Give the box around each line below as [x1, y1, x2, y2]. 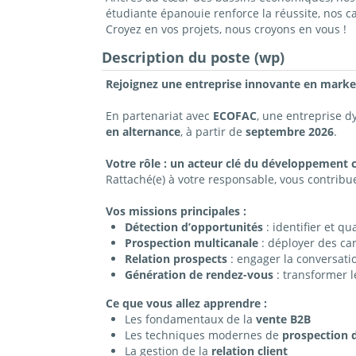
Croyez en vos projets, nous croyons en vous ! [105, 21, 346, 37]
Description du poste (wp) [101, 48, 284, 68]
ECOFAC [212, 108, 257, 124]
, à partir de [180, 124, 246, 140]
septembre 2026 [245, 124, 334, 140]
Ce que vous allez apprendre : [105, 296, 267, 311]
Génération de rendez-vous [124, 267, 273, 283]
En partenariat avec [105, 108, 213, 124]
